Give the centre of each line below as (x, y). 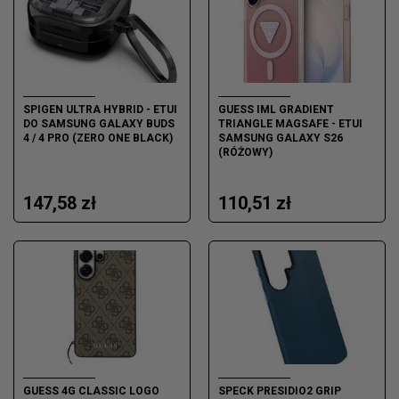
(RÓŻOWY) (245, 153)
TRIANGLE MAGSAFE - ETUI (290, 124)
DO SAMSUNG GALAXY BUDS (99, 124)
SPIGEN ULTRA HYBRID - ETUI (100, 110)
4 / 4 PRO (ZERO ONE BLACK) (98, 138)
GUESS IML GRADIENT (276, 110)
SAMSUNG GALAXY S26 (281, 138)
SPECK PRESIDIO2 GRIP (280, 391)
